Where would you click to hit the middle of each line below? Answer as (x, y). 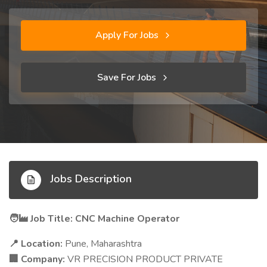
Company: (42, 259)
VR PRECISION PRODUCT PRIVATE (144, 259)
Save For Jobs (128, 77)
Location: (41, 244)
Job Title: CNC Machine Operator (104, 219)
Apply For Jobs (128, 35)
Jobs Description (89, 179)
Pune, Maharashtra (102, 244)
